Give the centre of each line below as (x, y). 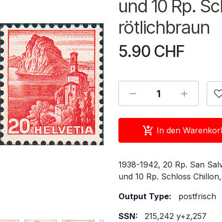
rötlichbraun (164, 27)
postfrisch (197, 196)
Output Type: (145, 196)
